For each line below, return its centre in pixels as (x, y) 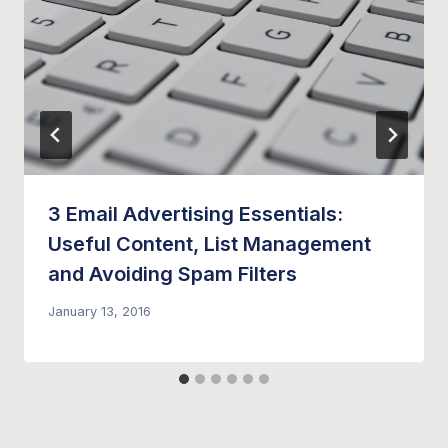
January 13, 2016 (99, 312)
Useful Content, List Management (209, 244)
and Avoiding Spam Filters (172, 274)
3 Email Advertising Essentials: (195, 214)
